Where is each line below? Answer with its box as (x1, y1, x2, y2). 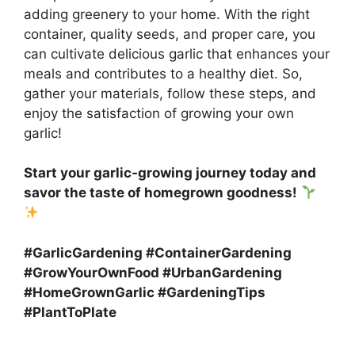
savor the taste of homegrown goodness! (24, 185, 297, 201)
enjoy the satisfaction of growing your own (24, 105, 294, 121)
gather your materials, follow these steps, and (24, 85, 316, 101)
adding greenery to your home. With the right (24, 6, 310, 22)
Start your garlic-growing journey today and (24, 165, 316, 181)
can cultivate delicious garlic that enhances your (24, 45, 330, 62)
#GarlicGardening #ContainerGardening (24, 244, 292, 261)
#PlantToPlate (24, 303, 116, 320)
